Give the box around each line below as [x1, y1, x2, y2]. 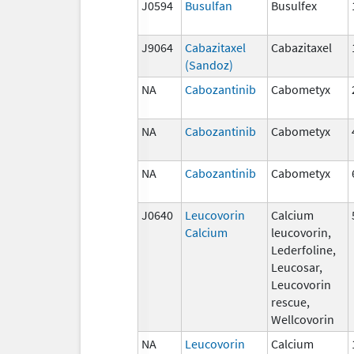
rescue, [271, 293, 310, 310]
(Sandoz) [185, 56, 233, 73]
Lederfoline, [271, 241, 336, 258]
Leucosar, [271, 258, 322, 275]
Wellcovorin [271, 311, 334, 327]
